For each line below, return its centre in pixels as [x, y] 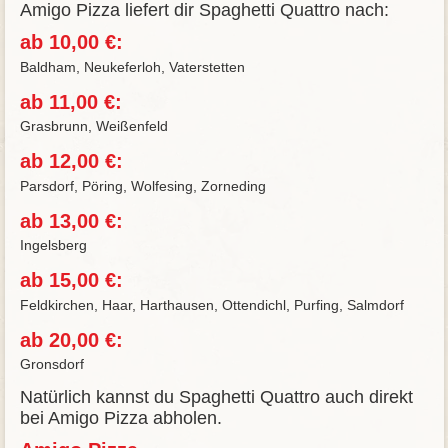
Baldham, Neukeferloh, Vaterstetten [132, 66]
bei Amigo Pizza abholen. [120, 418]
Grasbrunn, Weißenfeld [93, 126]
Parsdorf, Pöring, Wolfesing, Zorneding [142, 185]
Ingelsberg [53, 245]
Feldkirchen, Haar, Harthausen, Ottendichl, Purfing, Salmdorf [211, 304]
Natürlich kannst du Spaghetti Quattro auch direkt [216, 397]
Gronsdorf [51, 364]
